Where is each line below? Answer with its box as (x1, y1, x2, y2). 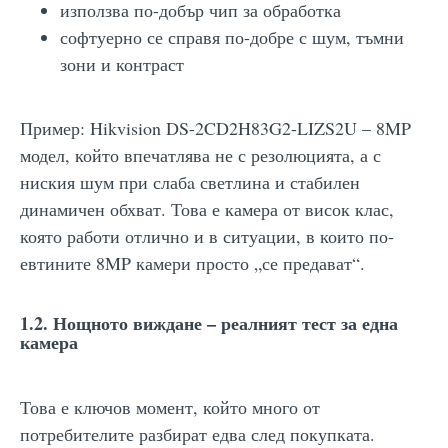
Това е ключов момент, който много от (20, 394, 320, 419)
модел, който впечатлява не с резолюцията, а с (20, 142, 381, 167)
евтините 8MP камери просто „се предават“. (20, 250, 365, 275)
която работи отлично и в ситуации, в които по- (20, 223, 394, 248)
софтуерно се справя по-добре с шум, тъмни (60, 24, 404, 49)
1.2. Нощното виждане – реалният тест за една (20, 309, 398, 336)
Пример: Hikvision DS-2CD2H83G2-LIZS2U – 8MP (20, 115, 411, 140)
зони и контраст (60, 51, 184, 76)
